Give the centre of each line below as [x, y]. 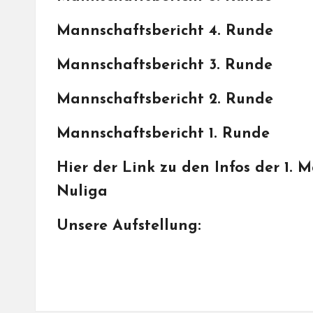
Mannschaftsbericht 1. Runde [163, 134]
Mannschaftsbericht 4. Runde [165, 31]
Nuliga [82, 192]
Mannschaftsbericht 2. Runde [165, 100]
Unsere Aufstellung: [129, 226]
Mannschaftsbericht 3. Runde [165, 65]
